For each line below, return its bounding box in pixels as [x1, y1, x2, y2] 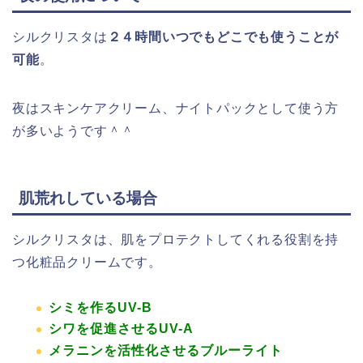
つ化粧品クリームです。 [12, 254, 162, 269]
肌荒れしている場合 [19, 189, 157, 207]
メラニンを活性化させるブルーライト [49, 343, 283, 357]
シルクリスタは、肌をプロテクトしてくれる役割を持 [12, 232, 340, 246]
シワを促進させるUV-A [49, 322, 194, 336]
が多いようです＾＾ [12, 124, 135, 139]
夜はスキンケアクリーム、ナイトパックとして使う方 [12, 101, 340, 116]
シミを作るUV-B [49, 300, 152, 314]
